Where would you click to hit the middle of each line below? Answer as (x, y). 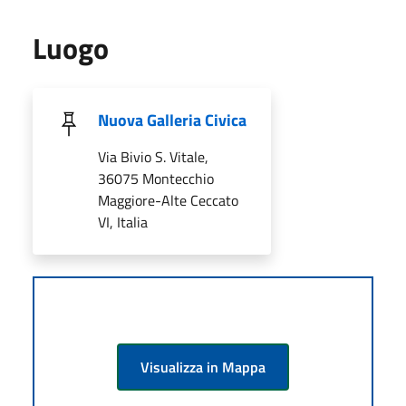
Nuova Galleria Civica (172, 120)
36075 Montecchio (156, 178)
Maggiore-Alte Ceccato (168, 200)
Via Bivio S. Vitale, (153, 156)
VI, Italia (123, 222)
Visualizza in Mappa (203, 367)
